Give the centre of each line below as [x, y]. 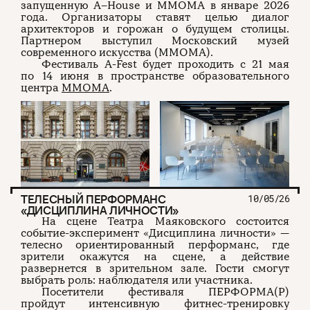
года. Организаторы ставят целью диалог [155, 17]
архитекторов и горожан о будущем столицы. [155, 29]
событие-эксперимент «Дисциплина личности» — [155, 234]
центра [41, 88]
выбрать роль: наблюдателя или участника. [137, 281]
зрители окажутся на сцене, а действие [155, 257]
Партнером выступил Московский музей [155, 40]
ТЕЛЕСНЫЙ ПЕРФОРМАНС [93, 200]
